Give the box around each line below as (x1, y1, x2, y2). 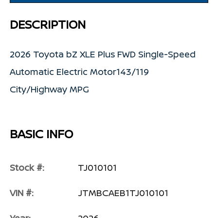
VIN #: (10, 187, 34, 199)
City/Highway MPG (10, 83, 89, 95)
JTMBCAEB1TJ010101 (78, 187, 168, 199)
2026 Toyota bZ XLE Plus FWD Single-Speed (10, 48, 196, 60)
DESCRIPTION (10, 16, 86, 33)
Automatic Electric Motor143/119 (10, 66, 149, 78)
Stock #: (10, 162, 44, 174)
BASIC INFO (10, 126, 73, 142)
